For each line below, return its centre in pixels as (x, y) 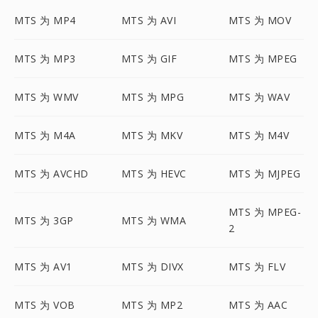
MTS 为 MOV (260, 20)
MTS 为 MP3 (45, 59)
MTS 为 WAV (259, 97)
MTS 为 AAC (258, 305)
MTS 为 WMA (154, 220)
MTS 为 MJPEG (264, 174)
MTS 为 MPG (153, 97)
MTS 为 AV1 (43, 267)
